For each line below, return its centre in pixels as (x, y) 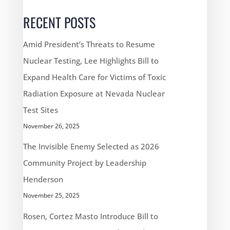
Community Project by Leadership (84, 163)
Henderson (43, 179)
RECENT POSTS (59, 22)
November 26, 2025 (51, 126)
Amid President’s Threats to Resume (89, 44)
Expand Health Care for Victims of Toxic (94, 77)
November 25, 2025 (51, 196)
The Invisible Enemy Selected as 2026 (91, 147)
